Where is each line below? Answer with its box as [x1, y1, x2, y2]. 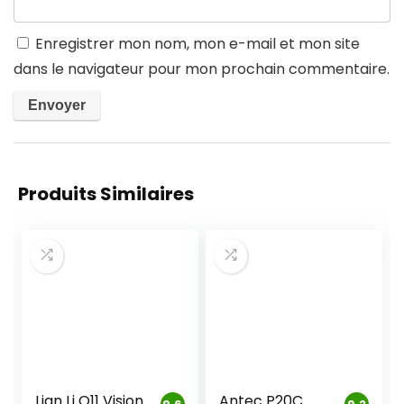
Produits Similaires [18, 181, 194, 207]
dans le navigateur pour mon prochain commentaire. [14, 59, 390, 79]
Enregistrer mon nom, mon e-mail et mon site [35, 33, 360, 54]
